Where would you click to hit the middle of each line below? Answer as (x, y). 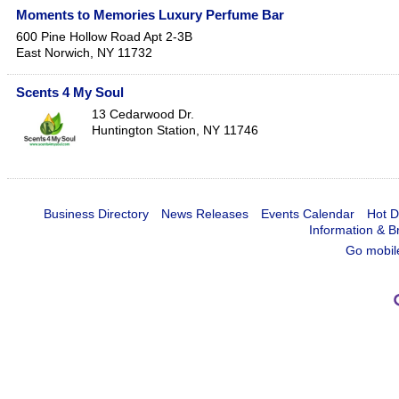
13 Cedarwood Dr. (143, 114)
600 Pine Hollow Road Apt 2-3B (104, 37)
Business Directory (96, 214)
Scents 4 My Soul (70, 93)
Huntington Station (144, 130)
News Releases (204, 214)
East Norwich (53, 53)
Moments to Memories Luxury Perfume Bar (150, 15)
